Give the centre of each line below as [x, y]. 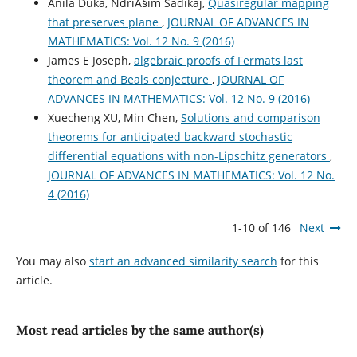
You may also [52, 261]
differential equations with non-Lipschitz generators [188, 155]
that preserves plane [104, 22]
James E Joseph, [90, 60]
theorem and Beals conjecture [129, 79]
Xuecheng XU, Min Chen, [114, 117]
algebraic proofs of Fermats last [218, 60]
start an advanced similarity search [183, 261]
